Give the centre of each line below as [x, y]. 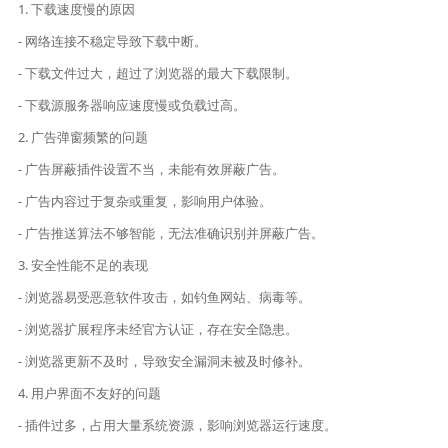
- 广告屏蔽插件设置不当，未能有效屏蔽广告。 [152, 169]
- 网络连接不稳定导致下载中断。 [113, 41]
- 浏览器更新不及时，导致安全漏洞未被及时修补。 [165, 361]
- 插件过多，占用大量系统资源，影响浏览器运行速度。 [178, 425]
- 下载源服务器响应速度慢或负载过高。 [132, 105]
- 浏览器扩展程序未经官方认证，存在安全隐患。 [158, 329]
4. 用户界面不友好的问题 [90, 393]
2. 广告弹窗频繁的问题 [83, 137]
